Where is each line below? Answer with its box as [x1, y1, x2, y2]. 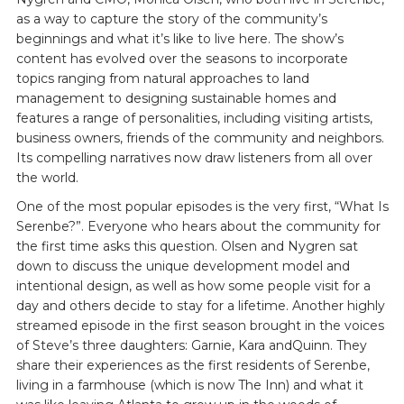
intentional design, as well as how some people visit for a [15, 278, 371, 294]
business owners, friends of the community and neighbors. [15, 130, 384, 146]
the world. [15, 170, 78, 186]
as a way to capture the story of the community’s [15, 11, 327, 27]
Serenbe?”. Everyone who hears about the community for [15, 218, 381, 234]
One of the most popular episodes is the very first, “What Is [15, 198, 389, 215]
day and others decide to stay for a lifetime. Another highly [15, 298, 385, 314]
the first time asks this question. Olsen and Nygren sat [15, 238, 358, 254]
